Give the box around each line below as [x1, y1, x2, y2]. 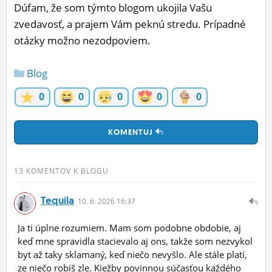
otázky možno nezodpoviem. [14, 33, 151, 48]
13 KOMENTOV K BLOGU [14, 166, 109, 177]
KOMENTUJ [108, 127, 155, 138]
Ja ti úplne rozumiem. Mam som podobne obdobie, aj [18, 221, 241, 234]
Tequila [41, 193, 74, 207]
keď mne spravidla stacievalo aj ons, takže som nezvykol [18, 234, 253, 247]
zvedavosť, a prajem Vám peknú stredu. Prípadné [14, 17, 246, 32]
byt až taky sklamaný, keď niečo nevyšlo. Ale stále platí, [18, 248, 247, 260]
